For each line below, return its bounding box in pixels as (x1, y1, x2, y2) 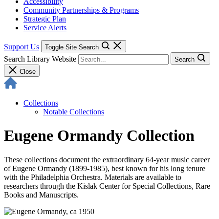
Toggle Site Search (45, 44, 99, 51)
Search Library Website (4, 55, 76, 63)
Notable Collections (43, 108, 104, 116)
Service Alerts (23, 23, 66, 32)
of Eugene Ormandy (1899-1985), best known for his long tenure (4, 164, 205, 173)
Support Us (4, 43, 39, 51)
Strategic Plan (23, 15, 66, 23)
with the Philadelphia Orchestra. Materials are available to (4, 173, 181, 181)
